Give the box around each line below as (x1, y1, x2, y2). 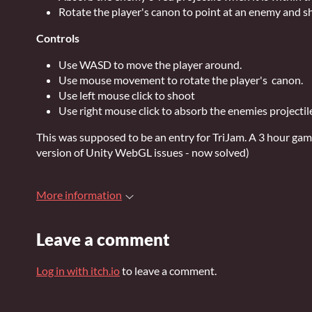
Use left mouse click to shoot (58, 88, 195, 102)
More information (36, 188, 122, 201)
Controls (36, 31, 79, 45)
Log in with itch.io (36, 264, 120, 277)
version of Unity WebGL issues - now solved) (36, 146, 251, 159)
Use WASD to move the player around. (58, 58, 242, 71)
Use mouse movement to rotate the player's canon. (58, 73, 303, 86)
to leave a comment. (120, 264, 217, 277)
